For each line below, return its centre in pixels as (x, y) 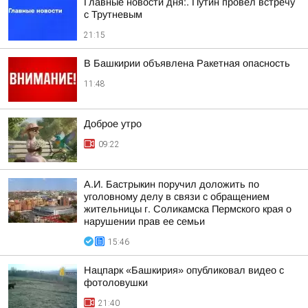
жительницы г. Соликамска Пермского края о (188, 209)
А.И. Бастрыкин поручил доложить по (172, 184)
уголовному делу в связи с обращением (177, 197)
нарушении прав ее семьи (144, 221)
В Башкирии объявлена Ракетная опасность (187, 63)
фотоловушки (116, 283)
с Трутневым (113, 14)
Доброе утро (113, 124)
